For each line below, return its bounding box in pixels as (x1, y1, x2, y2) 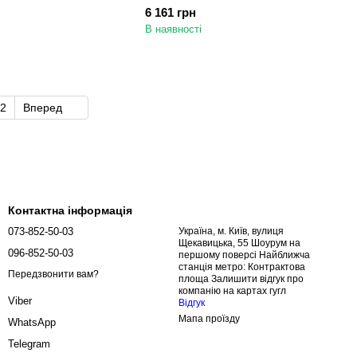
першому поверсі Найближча (178, 249, 310, 261)
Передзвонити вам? (8, 269, 99, 280)
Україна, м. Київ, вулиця (178, 226, 284, 237)
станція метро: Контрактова (178, 261, 305, 273)
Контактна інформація (8, 204, 132, 217)
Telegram (8, 338, 50, 351)
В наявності (145, 23, 202, 35)
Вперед (22, 101, 65, 114)
